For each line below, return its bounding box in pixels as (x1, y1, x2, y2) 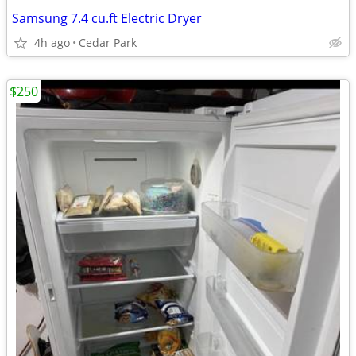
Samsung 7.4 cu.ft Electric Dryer (12, 10, 202, 27)
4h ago (34, 35, 70, 50)
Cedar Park (79, 35, 137, 50)
